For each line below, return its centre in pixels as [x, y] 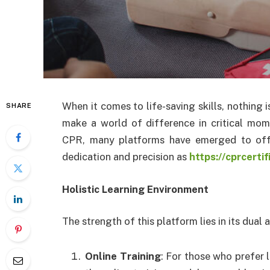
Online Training [123, 256]
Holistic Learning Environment [135, 189]
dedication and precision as [124, 157]
